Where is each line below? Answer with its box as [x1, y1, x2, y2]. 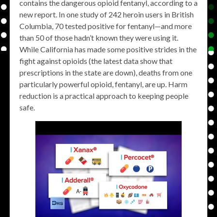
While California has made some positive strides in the [19, 45, 197, 54]
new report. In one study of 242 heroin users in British [19, 10, 194, 19]
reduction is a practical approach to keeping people [19, 91, 188, 100]
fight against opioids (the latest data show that [19, 56, 172, 65]
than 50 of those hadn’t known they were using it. [19, 33, 178, 42]
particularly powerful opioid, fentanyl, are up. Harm [19, 79, 187, 89]
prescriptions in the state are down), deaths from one [19, 68, 192, 77]
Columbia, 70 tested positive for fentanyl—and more [19, 21, 192, 31]
